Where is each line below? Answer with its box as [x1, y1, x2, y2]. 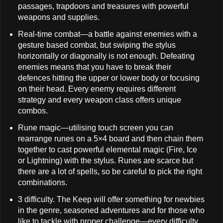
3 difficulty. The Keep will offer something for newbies [17, 195, 205, 204]
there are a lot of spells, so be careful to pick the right [17, 167, 202, 176]
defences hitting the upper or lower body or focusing [17, 73, 200, 82]
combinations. [17, 178, 67, 187]
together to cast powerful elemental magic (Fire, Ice [17, 145, 197, 154]
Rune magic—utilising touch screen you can [17, 123, 173, 132]
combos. [17, 106, 48, 115]
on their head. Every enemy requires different [17, 84, 176, 93]
